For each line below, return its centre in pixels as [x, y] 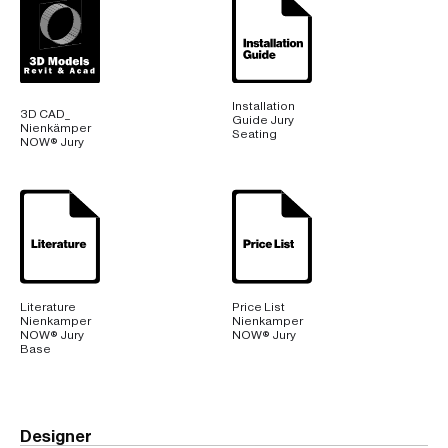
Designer [56, 436]
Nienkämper [55, 127]
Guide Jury [263, 119]
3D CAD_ [45, 113]
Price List [258, 306]
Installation [263, 105]
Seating [254, 133]
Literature [48, 306]
